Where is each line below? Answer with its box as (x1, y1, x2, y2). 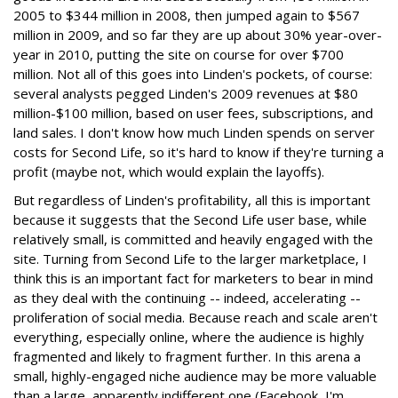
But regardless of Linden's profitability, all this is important (13, 191, 370, 209)
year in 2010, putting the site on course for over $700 (13, 45, 344, 63)
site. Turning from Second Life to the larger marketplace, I (13, 250, 367, 267)
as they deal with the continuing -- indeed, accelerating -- (13, 289, 361, 306)
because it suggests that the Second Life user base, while (13, 211, 367, 228)
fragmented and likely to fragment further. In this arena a (13, 347, 361, 365)
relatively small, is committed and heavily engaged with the (13, 230, 373, 248)
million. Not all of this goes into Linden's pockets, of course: (13, 65, 372, 83)
